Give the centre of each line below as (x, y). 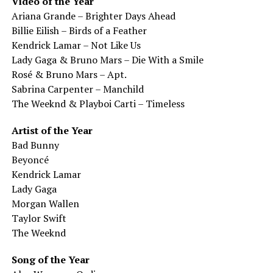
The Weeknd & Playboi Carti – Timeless (98, 103)
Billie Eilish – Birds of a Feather (79, 30)
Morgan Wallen (45, 203)
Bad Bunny (35, 145)
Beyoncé (30, 159)
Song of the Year (50, 259)
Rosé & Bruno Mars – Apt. (69, 74)
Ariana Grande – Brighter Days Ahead (93, 16)
